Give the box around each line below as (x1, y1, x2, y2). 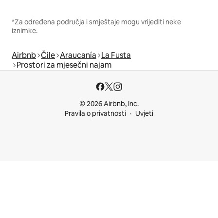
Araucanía (60, 50, 96, 60)
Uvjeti (135, 109, 153, 118)
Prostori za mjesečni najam (17, 59, 111, 70)
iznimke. (12, 26, 37, 35)
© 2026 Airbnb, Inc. (79, 99, 139, 108)
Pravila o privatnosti (65, 109, 126, 118)
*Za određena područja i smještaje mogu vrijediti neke (12, 17, 181, 26)
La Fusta (101, 50, 131, 60)
